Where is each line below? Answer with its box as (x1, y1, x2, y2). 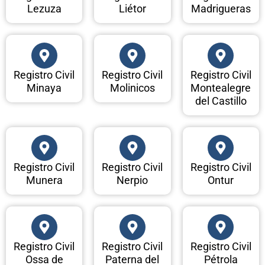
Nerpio (117, 174, 148, 187)
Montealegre (190, 82, 251, 95)
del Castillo (195, 95, 247, 108)
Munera (25, 174, 63, 187)
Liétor (118, 2, 146, 15)
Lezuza (27, 2, 62, 15)
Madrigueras (190, 2, 251, 15)
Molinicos (109, 82, 155, 95)
